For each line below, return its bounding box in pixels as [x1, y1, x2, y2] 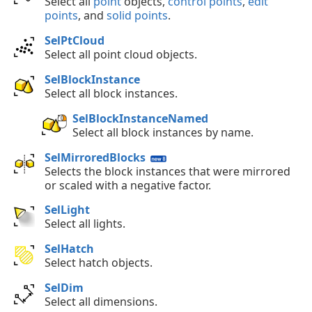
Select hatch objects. [45, 255, 153, 271]
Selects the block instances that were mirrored [45, 163, 290, 179]
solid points [107, 8, 168, 24]
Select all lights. [45, 216, 125, 232]
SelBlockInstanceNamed [72, 110, 208, 126]
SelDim [45, 279, 84, 295]
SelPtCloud [45, 33, 104, 49]
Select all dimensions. [45, 293, 157, 309]
